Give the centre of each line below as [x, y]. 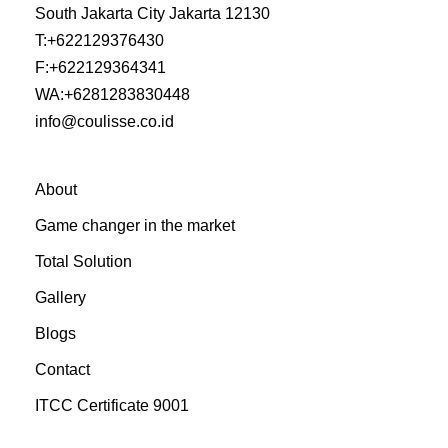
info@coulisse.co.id [104, 122]
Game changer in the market [135, 226]
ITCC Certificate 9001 [112, 406]
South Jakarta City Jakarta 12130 [152, 14]
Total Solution [83, 262]
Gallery [60, 298]
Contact [62, 370]
